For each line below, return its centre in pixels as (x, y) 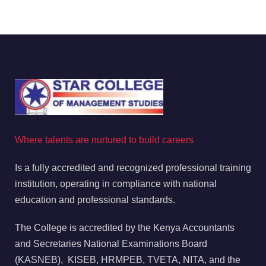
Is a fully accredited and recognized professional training (133, 167)
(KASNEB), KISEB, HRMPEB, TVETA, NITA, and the (128, 259)
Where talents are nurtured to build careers (104, 140)
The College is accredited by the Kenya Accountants (125, 227)
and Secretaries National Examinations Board (111, 243)
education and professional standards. (95, 199)
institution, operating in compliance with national (116, 183)
